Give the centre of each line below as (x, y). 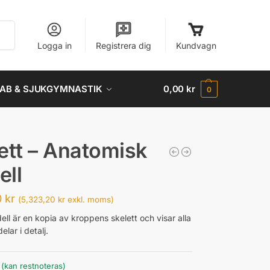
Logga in (54, 46)
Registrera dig (124, 46)
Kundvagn (196, 46)
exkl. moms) (90, 199)
